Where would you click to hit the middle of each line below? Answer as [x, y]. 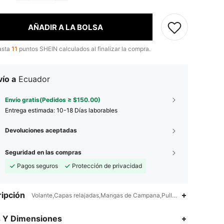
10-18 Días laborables [87, 110]
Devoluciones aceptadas [41, 130]
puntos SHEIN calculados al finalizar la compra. [84, 49]
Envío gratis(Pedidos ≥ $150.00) [53, 100]
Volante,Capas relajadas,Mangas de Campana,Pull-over [109, 195]
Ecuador [34, 79]
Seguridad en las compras [43, 152]
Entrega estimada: [31, 110]
